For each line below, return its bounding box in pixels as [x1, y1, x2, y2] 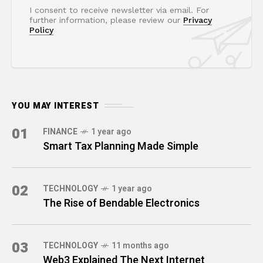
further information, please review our [29, 15, 183, 25]
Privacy [183, 15, 212, 25]
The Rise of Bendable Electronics [43, 195, 200, 211]
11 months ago [112, 239, 169, 252]
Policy [29, 25, 53, 35]
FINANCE [43, 125, 77, 138]
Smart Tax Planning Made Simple [43, 138, 198, 154]
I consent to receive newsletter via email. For [29, 5, 209, 15]
